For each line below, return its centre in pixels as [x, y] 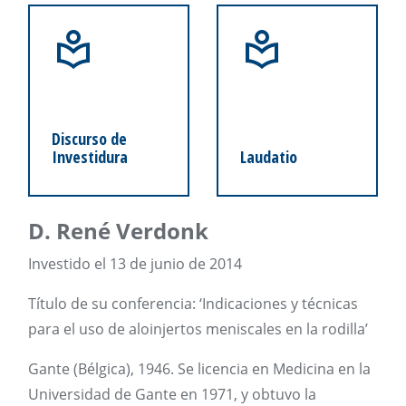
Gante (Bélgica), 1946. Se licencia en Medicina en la [199, 369]
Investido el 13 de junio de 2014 [135, 264]
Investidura [90, 157]
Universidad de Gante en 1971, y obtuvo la [172, 394]
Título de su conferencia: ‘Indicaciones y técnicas [193, 304]
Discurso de [89, 139]
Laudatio [269, 157]
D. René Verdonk [118, 231]
